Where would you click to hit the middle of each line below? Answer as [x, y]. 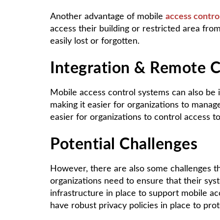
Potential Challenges [124, 144]
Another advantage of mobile [108, 16]
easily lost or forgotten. [95, 41]
